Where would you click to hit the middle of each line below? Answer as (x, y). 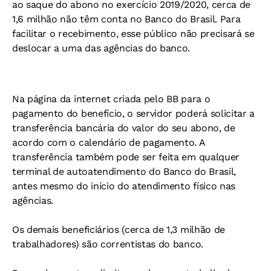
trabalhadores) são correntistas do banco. (108, 244)
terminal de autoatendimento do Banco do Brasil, (124, 171)
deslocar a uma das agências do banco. (101, 48)
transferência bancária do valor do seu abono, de (124, 128)
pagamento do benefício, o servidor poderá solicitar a (134, 113)
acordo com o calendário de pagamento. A (109, 142)
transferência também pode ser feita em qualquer (126, 157)
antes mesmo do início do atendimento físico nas (124, 186)
